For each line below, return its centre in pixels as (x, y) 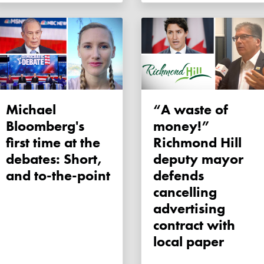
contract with (194, 225)
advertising (189, 209)
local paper (189, 242)
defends (179, 176)
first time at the (53, 143)
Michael (12, 110)
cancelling (185, 192)
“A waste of (162, 110)
